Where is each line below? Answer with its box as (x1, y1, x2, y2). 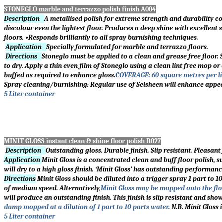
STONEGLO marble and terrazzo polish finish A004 (4, 5, 156, 14)
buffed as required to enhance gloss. (4, 71, 115, 80)
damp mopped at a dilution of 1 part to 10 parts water (4, 203, 168, 212)
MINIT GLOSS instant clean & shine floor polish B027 (4, 137, 161, 146)
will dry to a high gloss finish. (4, 165, 95, 174)
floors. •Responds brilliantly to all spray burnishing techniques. (4, 33, 198, 42)
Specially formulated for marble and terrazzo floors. (46, 43, 208, 52)
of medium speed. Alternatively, (4, 184, 101, 193)
